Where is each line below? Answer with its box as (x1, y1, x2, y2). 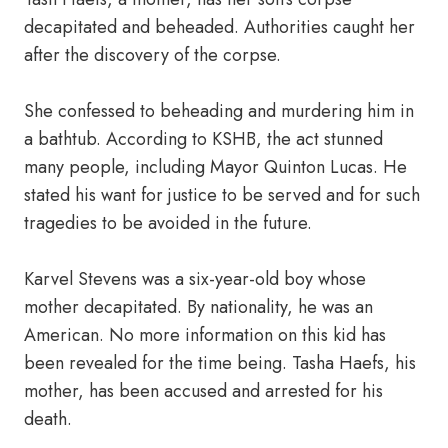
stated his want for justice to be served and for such (24, 182, 420, 208)
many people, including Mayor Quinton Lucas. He (24, 154, 407, 180)
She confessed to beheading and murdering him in (24, 98, 414, 124)
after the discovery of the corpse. (24, 42, 281, 68)
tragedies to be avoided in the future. (24, 210, 312, 236)
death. (24, 406, 72, 432)
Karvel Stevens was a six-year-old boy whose (24, 266, 366, 292)
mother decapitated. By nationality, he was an (24, 294, 373, 320)
